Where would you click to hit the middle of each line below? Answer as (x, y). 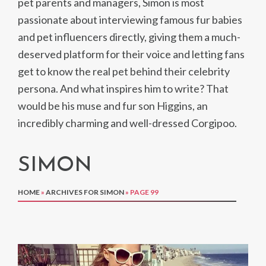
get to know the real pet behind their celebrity (124, 71)
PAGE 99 (144, 192)
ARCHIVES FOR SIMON (85, 192)
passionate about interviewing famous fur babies (130, 20)
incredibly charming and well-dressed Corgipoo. (127, 123)
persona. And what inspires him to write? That (123, 88)
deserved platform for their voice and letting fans (131, 54)
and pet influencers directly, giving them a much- (129, 37)
